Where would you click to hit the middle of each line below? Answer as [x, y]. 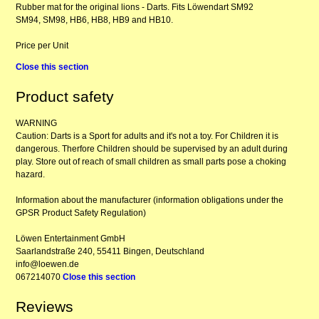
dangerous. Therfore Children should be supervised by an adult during [152, 148]
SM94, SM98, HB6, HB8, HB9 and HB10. [95, 20]
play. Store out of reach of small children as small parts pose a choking [151, 161]
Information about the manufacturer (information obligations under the [150, 200]
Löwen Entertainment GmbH [71, 238]
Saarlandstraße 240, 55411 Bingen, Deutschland [110, 251]
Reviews [45, 306]
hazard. [31, 174]
